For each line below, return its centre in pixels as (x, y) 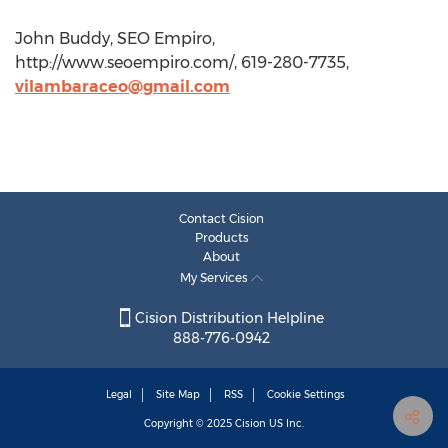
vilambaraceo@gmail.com (122, 86)
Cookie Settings (306, 395)
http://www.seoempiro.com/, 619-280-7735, (182, 62)
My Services (215, 277)
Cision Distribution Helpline (227, 318)
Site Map (178, 395)
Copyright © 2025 (189, 424)
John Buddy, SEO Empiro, (115, 38)
